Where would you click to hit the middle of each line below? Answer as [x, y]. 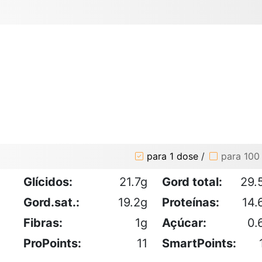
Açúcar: [184, 223]
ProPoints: [52, 243]
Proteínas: [191, 202]
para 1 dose [173, 156]
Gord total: [192, 182]
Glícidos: [48, 182]
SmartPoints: [199, 243]
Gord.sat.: [51, 202]
